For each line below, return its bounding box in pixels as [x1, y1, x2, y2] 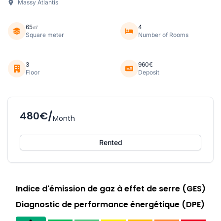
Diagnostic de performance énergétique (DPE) [15, 198, 205, 210]
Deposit [138, 68, 159, 76]
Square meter [26, 31, 64, 38]
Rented [99, 138, 122, 147]
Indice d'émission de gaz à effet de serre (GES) [15, 183, 206, 194]
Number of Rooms [138, 31, 188, 38]
